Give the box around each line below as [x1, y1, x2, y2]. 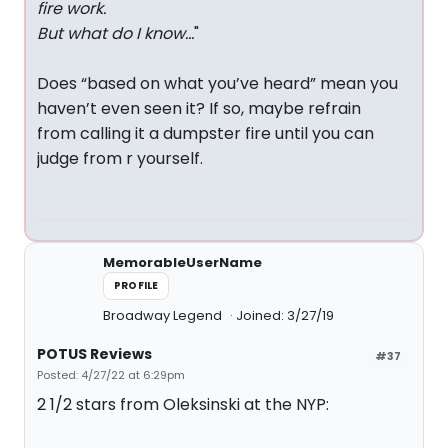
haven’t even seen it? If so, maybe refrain [37, 97, 361, 120]
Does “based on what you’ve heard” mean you [37, 72, 398, 95]
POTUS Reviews [37, 344, 152, 364]
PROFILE [114, 278, 159, 293]
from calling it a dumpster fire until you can [37, 122, 374, 145]
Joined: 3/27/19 [236, 306, 334, 325]
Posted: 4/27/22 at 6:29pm [37, 367, 185, 383]
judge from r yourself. [37, 147, 203, 170]
